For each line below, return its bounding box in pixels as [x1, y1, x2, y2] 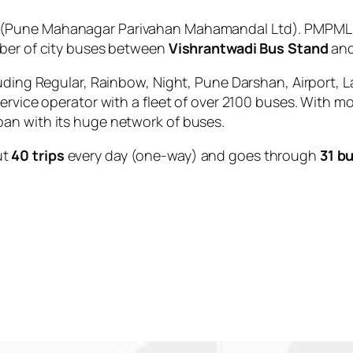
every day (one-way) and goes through [64, 145, 320, 165]
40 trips [11, 145, 65, 165]
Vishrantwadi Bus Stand [168, 38, 329, 58]
